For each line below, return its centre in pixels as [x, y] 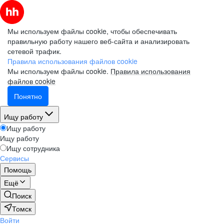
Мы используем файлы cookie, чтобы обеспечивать [92, 31]
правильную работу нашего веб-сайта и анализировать [98, 41]
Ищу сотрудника [33, 148]
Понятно [28, 96]
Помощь [18, 169]
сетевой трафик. [34, 51]
